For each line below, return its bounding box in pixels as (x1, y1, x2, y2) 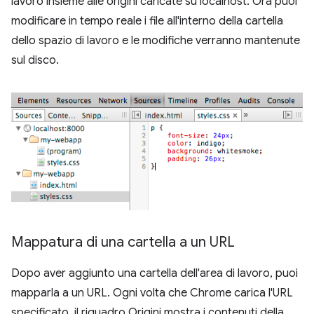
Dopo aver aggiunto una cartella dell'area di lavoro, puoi (11, 266, 298, 281)
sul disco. (11, 53, 59, 68)
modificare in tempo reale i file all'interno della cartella (11, 14, 283, 29)
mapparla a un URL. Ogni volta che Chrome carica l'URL (11, 286, 293, 301)
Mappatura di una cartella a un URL (11, 233, 235, 252)
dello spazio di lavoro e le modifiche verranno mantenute (11, 34, 300, 48)
